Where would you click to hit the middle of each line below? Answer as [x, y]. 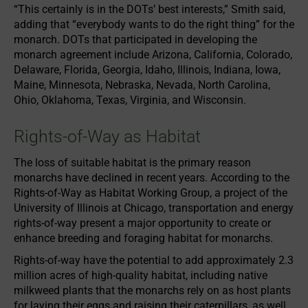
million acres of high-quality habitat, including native [141, 276]
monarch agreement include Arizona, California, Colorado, [153, 55]
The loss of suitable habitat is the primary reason [132, 163]
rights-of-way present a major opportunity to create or [142, 223]
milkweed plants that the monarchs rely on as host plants [152, 291]
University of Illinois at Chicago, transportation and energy [154, 208]
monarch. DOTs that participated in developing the [135, 40]
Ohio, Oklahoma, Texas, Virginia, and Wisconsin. [130, 100]
